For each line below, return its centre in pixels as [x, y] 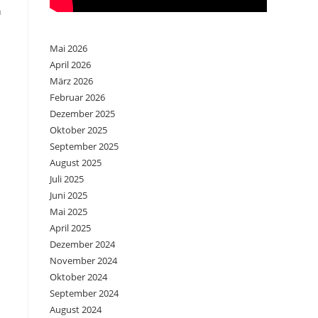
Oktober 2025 [78, 130]
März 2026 [71, 81]
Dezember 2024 [82, 245]
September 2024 [84, 294]
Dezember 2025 [82, 114]
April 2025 [70, 228]
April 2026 [70, 65]
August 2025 [76, 163]
